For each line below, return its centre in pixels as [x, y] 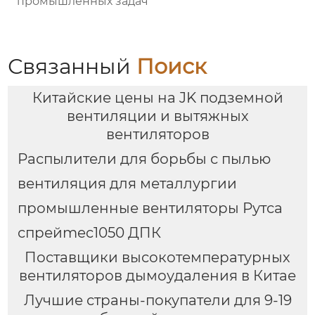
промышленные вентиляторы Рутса [150, 208]
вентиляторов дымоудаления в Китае [157, 275]
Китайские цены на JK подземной [157, 98]
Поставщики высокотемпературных [157, 257]
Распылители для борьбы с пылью [144, 159]
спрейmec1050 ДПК [89, 232]
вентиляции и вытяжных [157, 116]
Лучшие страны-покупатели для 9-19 [157, 300]
